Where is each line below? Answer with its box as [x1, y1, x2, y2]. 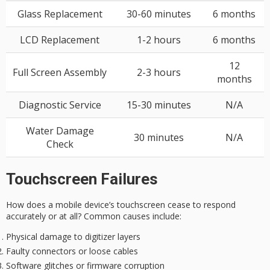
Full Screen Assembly [13, 65, 107, 79]
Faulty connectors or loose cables [6, 245, 138, 257]
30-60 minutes [127, 7, 191, 20]
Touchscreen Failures [6, 169, 158, 188]
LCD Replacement [20, 33, 99, 46]
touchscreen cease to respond [117, 198, 236, 210]
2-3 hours [137, 65, 181, 79]
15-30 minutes [127, 98, 191, 111]
